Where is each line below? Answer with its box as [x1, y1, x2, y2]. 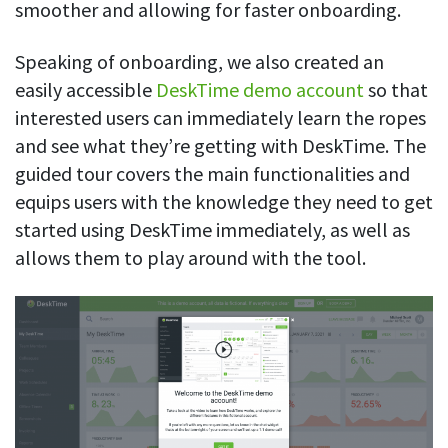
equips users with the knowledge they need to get [15, 189, 433, 215]
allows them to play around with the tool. [15, 245, 370, 271]
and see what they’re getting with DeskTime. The [15, 133, 426, 159]
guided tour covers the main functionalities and [15, 161, 410, 187]
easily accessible [15, 77, 156, 103]
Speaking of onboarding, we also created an [15, 49, 384, 75]
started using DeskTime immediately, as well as [15, 217, 410, 243]
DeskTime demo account [156, 77, 364, 103]
